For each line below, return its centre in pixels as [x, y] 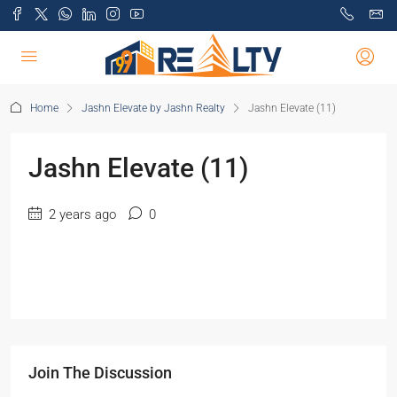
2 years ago [81, 214]
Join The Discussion [100, 373]
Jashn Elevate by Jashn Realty [153, 108]
